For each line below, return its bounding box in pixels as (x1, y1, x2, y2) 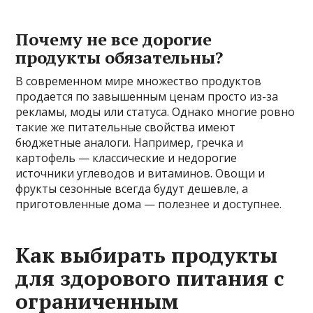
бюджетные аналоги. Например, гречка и (15, 134, 244, 150)
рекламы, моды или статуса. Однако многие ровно (15, 103, 296, 119)
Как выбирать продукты (15, 240, 278, 269)
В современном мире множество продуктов (15, 73, 262, 89)
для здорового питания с (15, 263, 285, 292)
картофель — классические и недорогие (15, 150, 238, 166)
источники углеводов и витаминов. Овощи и (15, 165, 265, 181)
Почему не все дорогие (15, 27, 212, 50)
